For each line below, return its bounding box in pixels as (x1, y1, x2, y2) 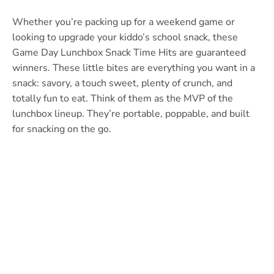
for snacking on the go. (12, 122, 111, 136)
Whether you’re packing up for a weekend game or (12, 15, 235, 29)
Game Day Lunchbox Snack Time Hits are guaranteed (12, 45, 246, 59)
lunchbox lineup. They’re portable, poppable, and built (12, 106, 250, 120)
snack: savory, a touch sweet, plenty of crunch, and (12, 76, 232, 90)
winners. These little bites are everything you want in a (12, 61, 255, 75)
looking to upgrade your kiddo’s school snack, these (12, 30, 238, 44)
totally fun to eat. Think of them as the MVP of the (12, 91, 233, 105)
